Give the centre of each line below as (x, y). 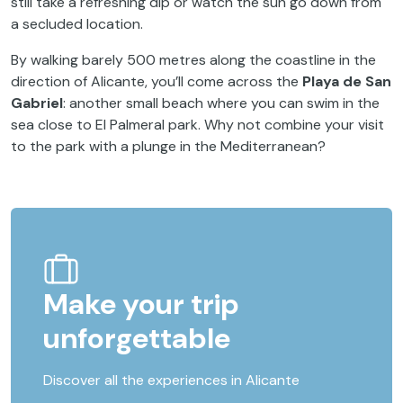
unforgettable (137, 339)
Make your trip (141, 304)
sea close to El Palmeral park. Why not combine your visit (197, 125)
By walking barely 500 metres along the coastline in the (193, 60)
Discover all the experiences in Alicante (171, 381)
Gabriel (37, 103)
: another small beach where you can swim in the (221, 103)
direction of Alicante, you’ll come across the (157, 82)
